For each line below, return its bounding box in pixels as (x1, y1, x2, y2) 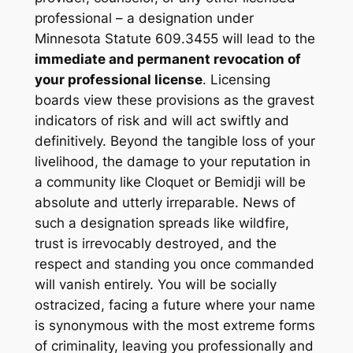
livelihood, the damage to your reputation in (34, 154, 310, 170)
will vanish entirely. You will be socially (34, 277, 277, 293)
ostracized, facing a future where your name (34, 297, 315, 314)
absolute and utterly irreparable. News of (34, 195, 295, 211)
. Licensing (202, 72, 270, 88)
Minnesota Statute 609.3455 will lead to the (34, 31, 315, 47)
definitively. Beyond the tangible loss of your (34, 133, 315, 150)
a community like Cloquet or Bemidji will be (34, 174, 306, 191)
